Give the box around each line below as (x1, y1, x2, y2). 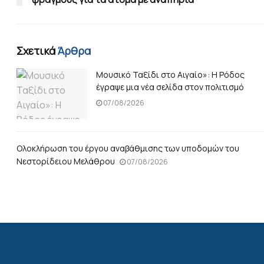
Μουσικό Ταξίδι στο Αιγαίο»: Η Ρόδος (95, 69, 245, 81)
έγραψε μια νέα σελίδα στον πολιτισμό (95, 81, 244, 93)
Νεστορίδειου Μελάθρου (16, 156, 115, 167)
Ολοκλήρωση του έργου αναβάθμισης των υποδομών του (16, 143, 239, 154)
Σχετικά (16, 44, 58, 58)
